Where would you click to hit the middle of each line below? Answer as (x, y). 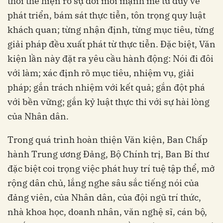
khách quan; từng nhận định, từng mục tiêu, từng (111, 30)
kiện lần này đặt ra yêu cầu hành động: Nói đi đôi (111, 59)
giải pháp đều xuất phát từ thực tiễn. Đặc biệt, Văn (111, 44)
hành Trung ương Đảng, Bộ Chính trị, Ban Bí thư (108, 154)
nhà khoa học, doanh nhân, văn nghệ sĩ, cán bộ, (107, 212)
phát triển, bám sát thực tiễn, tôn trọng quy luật (107, 15)
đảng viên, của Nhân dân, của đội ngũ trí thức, (104, 198)
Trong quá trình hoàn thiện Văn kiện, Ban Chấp (108, 140)
